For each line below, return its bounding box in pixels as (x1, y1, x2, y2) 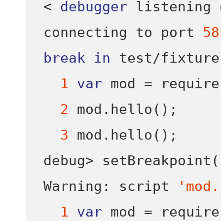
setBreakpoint (102, 152, 211, 169)
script (110, 178, 178, 194)
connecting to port (43, 24, 203, 40)
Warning (43, 178, 102, 194)
